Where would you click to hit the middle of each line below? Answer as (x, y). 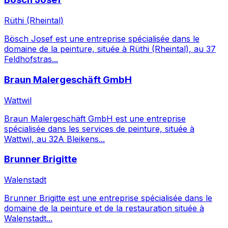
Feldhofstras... (31, 59)
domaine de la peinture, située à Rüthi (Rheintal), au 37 (110, 49)
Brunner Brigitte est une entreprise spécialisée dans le (108, 198)
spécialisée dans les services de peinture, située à (99, 129)
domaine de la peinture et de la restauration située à (104, 208)
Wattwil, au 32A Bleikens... (54, 139)
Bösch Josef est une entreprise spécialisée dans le (102, 39)
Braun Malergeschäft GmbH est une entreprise (95, 118)
